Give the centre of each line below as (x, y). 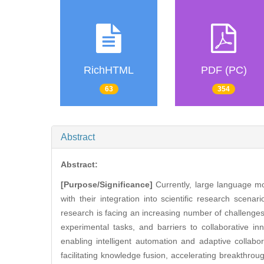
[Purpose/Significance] (107, 185)
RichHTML (109, 70)
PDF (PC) (224, 70)
